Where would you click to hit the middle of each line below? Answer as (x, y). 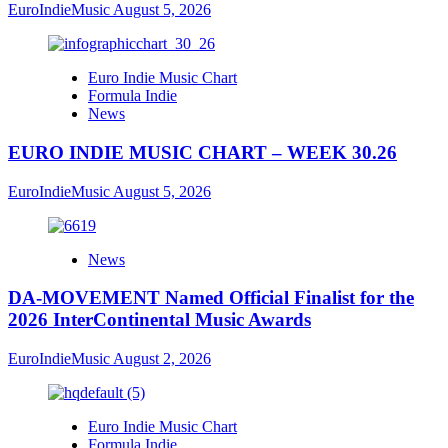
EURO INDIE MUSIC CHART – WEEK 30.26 (202, 152)
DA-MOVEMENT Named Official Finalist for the (211, 298)
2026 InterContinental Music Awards (159, 320)
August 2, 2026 (162, 358)
